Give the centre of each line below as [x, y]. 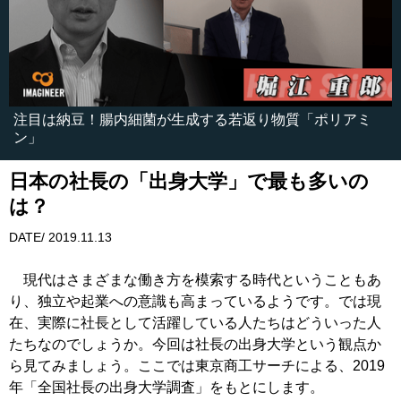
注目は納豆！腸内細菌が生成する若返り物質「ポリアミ [192, 120]
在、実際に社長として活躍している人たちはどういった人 [195, 323]
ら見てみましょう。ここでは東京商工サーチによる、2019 [197, 366]
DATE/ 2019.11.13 [60, 238]
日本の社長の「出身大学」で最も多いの [189, 182]
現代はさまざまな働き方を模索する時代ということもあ [195, 280]
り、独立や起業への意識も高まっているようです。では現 [195, 302]
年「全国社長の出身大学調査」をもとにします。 [166, 388]
